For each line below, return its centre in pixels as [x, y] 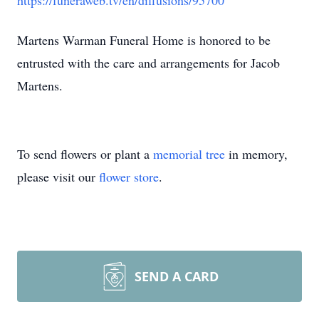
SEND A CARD [177, 276]
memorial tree [189, 154]
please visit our [58, 177]
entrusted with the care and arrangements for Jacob [148, 63]
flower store [129, 177]
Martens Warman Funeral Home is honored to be [144, 40]
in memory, [256, 154]
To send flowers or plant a [85, 154]
